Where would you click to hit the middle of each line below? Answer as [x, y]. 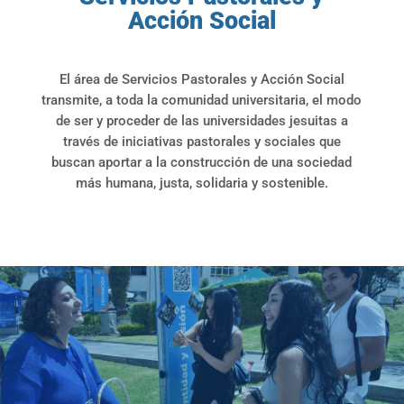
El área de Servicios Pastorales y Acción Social [202, 79]
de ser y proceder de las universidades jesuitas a [202, 120]
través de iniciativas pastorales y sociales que [202, 141]
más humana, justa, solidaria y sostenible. [202, 183]
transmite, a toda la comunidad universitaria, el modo [202, 100]
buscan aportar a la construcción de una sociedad [202, 162]
